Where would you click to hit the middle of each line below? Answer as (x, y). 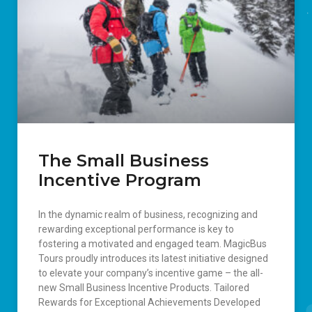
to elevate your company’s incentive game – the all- (151, 273)
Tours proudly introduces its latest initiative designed (153, 258)
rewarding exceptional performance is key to (136, 229)
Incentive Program (120, 180)
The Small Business (124, 160)
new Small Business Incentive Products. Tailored (144, 287)
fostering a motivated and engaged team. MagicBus (153, 243)
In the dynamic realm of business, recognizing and (148, 214)
